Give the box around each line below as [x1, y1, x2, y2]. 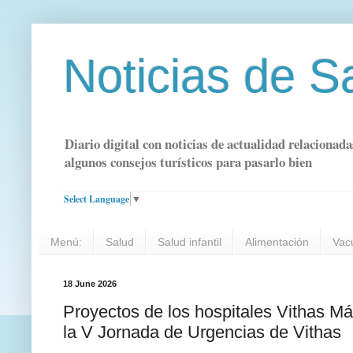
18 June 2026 [63, 279, 117, 289]
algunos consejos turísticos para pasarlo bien [65, 152, 312, 173]
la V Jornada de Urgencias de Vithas [63, 321, 341, 342]
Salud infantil [158, 236, 221, 249]
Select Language [64, 191, 129, 206]
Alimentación [245, 236, 309, 249]
